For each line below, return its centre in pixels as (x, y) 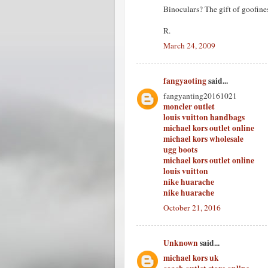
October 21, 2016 (192, 207)
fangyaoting (185, 81)
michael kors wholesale (203, 139)
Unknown (181, 243)
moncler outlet (189, 106)
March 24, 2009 (189, 45)
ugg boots (180, 150)
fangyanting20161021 (200, 96)
